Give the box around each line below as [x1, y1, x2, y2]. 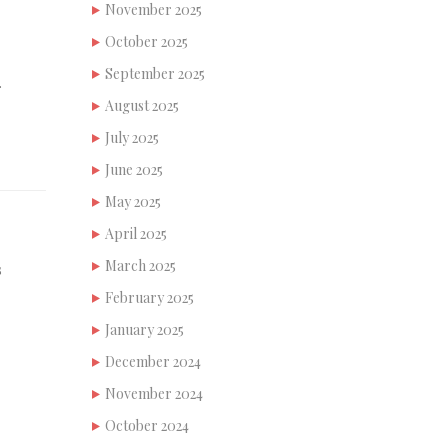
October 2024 [105, 415, 189, 435]
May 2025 [105, 191, 161, 211]
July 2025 [105, 127, 159, 147]
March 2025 [105, 255, 176, 275]
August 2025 [105, 95, 179, 115]
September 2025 [105, 63, 205, 83]
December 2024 [105, 351, 201, 371]
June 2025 [105, 159, 163, 179]
